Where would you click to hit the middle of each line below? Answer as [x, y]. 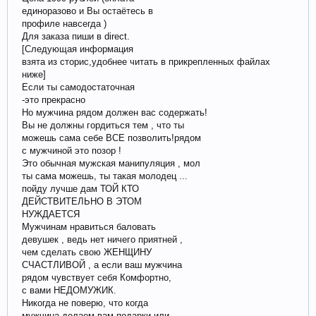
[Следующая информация [78, 49]
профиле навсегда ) [64, 23]
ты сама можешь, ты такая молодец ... [105, 176]
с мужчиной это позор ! [72, 150]
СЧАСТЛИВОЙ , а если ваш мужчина [102, 265]
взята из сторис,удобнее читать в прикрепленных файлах [146, 61]
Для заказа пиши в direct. [76, 36]
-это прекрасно [54, 99]
